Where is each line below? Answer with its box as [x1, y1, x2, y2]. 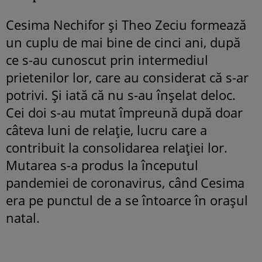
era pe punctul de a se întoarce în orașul [6, 191, 248, 209]
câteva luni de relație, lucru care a [6, 121, 207, 139]
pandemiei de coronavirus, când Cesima [6, 174, 244, 192]
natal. [6, 209, 40, 227]
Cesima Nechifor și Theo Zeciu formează [6, 16, 246, 34]
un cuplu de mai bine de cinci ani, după [6, 33, 240, 51]
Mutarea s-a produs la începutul [6, 156, 198, 174]
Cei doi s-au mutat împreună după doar [6, 104, 243, 122]
